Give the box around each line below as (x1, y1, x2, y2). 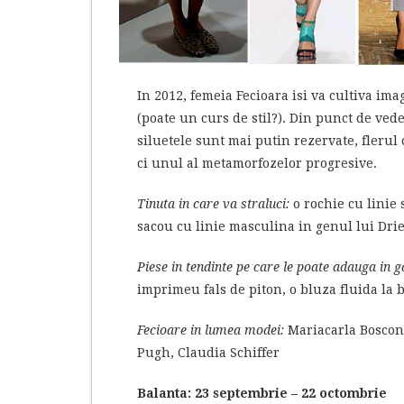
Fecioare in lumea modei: (137, 322, 284, 337)
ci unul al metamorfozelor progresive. (137, 155, 377, 170)
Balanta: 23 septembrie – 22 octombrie (137, 385, 387, 400)
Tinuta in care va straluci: (137, 196, 289, 211)
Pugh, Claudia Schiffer (137, 344, 280, 360)
